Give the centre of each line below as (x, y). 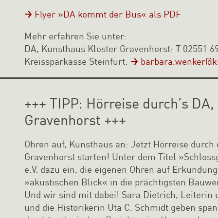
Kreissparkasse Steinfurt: (78, 61)
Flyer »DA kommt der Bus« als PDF (108, 14)
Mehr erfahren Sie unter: (76, 36)
